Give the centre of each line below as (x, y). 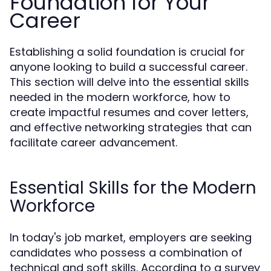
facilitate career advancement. (93, 142)
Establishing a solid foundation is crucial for (127, 52)
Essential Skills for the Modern (133, 188)
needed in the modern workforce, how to (120, 97)
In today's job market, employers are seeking (131, 237)
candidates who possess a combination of (126, 253)
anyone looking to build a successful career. (129, 67)
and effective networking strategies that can (131, 127)
